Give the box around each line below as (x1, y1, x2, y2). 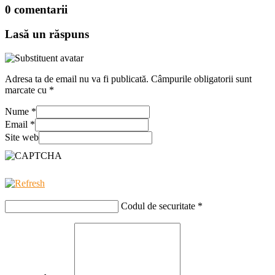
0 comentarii (5, 2, 68, 16)
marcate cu (5, 85, 49, 96)
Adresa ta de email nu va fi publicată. (5, 74, 149, 85)
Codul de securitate (121, 201, 195, 212)
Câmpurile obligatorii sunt (149, 74, 252, 85)
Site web (5, 132, 39, 143)
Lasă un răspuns (5, 28, 89, 41)
